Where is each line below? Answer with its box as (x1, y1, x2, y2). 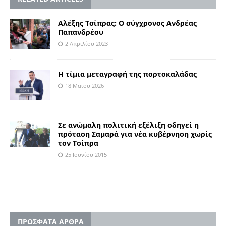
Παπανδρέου (58, 27, 103, 37)
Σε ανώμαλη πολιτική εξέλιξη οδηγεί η (58, 120, 199, 130)
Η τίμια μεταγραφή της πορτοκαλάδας (58, 69, 197, 79)
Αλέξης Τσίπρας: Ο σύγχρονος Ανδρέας (58, 18, 197, 28)
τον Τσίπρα (58, 138, 98, 148)
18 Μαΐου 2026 (65, 82, 104, 90)
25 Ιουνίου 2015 (65, 151, 107, 159)
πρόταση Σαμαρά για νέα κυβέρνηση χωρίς (58, 129, 212, 139)
